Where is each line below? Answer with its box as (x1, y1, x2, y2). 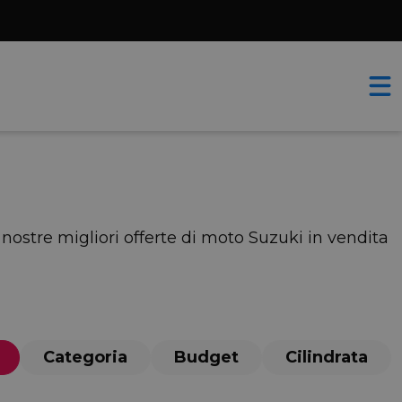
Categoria (43, 347, 127, 367)
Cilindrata (285, 347, 368, 367)
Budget (174, 347, 239, 367)
